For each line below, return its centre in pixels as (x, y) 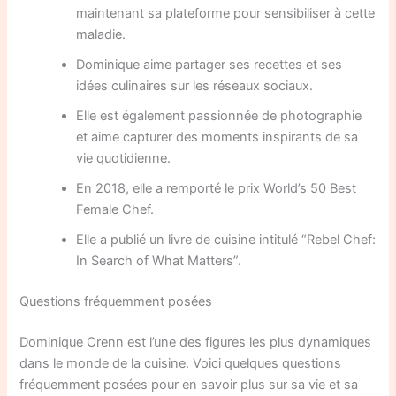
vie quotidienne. (124, 158)
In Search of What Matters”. (159, 260)
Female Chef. (115, 209)
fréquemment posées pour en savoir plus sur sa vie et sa (189, 384)
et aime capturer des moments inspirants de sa (217, 137)
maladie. (101, 34)
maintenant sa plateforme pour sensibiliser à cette (226, 13)
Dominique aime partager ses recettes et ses (209, 64)
